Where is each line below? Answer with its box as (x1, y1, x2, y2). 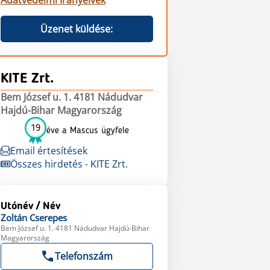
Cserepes (29, 212, 67, 224)
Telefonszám (55, 250, 113, 263)
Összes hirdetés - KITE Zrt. (10, 157, 128, 171)
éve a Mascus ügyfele (46, 125, 129, 136)
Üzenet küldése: (40, 22, 113, 36)
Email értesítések (10, 144, 87, 157)
